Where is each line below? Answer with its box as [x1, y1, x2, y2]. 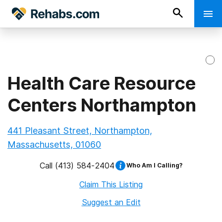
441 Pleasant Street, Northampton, [7, 125, 152, 136]
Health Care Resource [7, 72, 196, 94]
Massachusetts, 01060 [7, 139, 101, 150]
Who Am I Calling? [126, 162, 182, 169]
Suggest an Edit [81, 197, 141, 207]
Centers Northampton [7, 94, 196, 116]
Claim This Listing [79, 179, 143, 189]
